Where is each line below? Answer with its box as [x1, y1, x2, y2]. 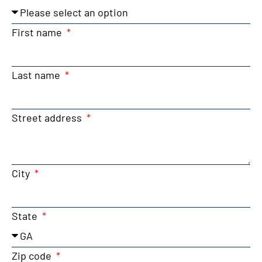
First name [12, 26, 64, 39]
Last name [12, 68, 63, 82]
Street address [12, 111, 84, 125]
